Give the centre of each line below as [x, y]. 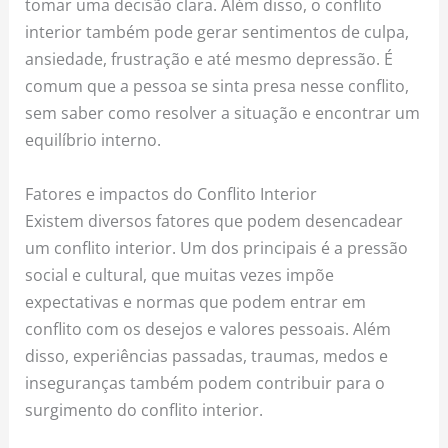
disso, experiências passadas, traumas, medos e [207, 355]
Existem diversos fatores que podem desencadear [214, 220]
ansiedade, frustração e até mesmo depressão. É [209, 59]
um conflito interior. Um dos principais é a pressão [217, 247]
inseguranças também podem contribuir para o [205, 382]
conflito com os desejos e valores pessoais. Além [208, 328]
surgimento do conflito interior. [144, 409]
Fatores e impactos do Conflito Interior [171, 193]
